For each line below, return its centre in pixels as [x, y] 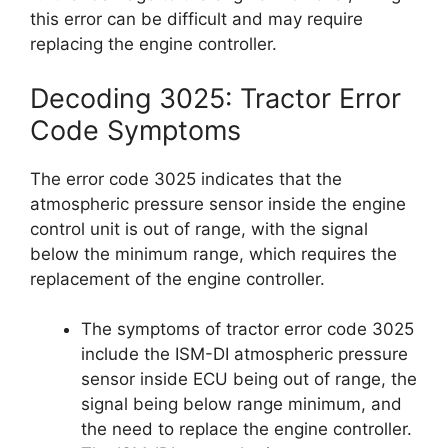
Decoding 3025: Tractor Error [215, 98]
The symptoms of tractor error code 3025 [247, 329]
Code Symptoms [135, 130]
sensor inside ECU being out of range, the [249, 379]
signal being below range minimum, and [241, 404]
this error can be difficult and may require [196, 19]
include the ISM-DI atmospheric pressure [244, 354]
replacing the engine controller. [153, 44]
